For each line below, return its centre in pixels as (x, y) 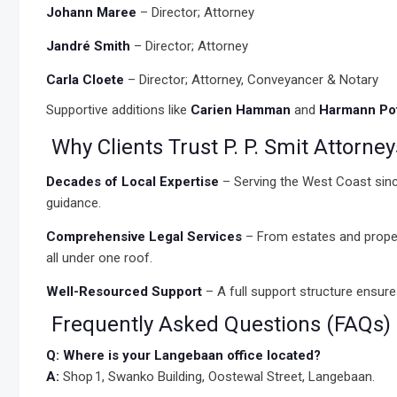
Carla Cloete (85, 80)
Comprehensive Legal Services (144, 237)
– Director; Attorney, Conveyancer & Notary (251, 80)
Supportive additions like (118, 110)
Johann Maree (91, 12)
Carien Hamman (241, 110)
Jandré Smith (88, 46)
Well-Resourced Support (124, 292)
